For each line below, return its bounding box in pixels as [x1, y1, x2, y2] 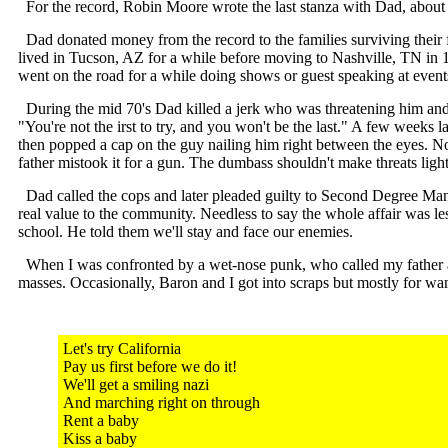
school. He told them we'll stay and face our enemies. [18, 223, 353, 240]
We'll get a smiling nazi [63, 376, 209, 393]
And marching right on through [63, 394, 260, 411]
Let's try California [63, 340, 181, 357]
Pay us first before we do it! [63, 358, 237, 375]
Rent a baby [63, 412, 139, 429]
